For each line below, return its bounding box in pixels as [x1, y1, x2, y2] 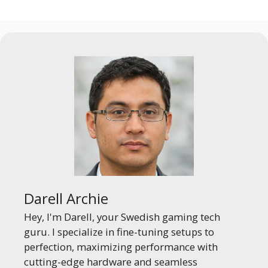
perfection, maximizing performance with [24, 240, 218, 254]
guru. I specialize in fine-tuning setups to [24, 225, 214, 239]
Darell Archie [24, 188, 108, 208]
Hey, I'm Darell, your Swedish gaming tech [24, 210, 220, 224]
